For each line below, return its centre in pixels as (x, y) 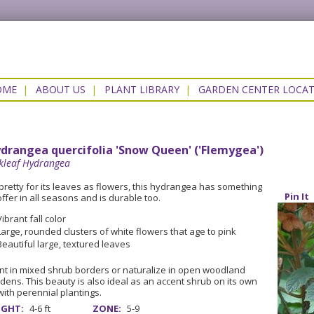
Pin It (297, 196)
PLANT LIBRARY (142, 89)
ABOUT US (60, 89)
